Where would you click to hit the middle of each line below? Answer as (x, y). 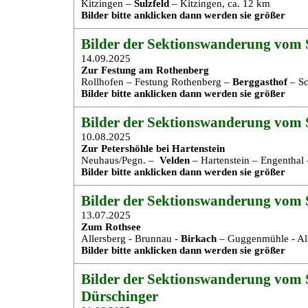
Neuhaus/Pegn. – (120, 160)
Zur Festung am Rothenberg (145, 70)
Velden (175, 160)
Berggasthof (260, 82)
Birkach (199, 239)
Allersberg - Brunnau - (131, 239)
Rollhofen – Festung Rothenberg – (157, 82)
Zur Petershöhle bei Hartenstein (153, 148)
